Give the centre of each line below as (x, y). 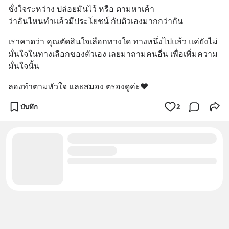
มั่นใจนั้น (24, 66)
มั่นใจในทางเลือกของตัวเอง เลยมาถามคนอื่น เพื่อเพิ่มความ (113, 54)
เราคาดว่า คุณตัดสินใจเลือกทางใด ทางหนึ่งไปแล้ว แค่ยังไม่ (113, 41)
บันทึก (29, 107)
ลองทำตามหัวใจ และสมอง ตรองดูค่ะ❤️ (78, 86)
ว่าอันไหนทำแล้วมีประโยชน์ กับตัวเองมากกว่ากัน (96, 21)
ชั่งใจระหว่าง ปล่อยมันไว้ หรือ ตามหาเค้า (82, 9)
